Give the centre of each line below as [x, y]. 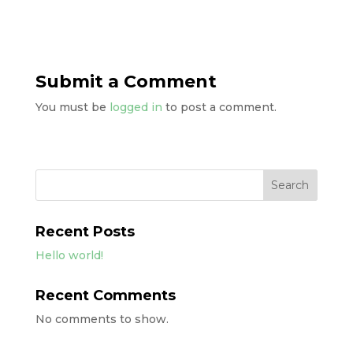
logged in [136, 107]
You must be [72, 107]
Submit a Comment [126, 82]
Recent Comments [105, 295]
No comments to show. [102, 319]
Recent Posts [85, 232]
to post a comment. [219, 107]
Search [290, 185]
